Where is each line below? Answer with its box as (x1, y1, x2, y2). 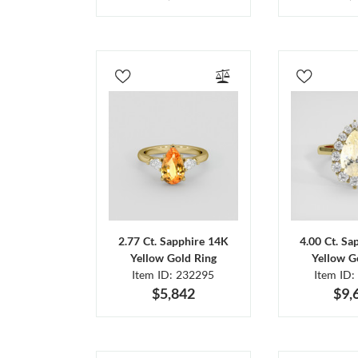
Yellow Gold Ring (129, 250, 217, 265)
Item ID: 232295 (132, 267, 215, 281)
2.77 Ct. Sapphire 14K (117, 233, 229, 248)
